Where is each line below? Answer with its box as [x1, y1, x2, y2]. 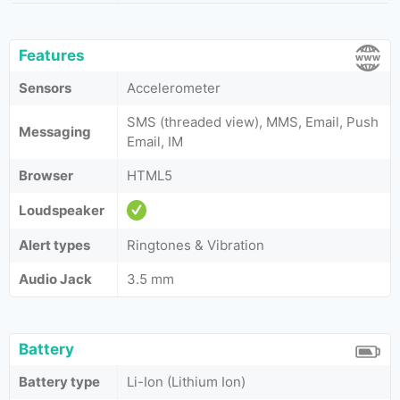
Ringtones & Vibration [127, 237, 264, 254]
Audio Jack [19, 271, 92, 287]
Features [19, 46, 85, 64]
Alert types [19, 237, 90, 254]
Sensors [19, 79, 71, 96]
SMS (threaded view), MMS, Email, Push [127, 113, 379, 130]
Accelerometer [127, 79, 221, 96]
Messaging [19, 123, 91, 140]
